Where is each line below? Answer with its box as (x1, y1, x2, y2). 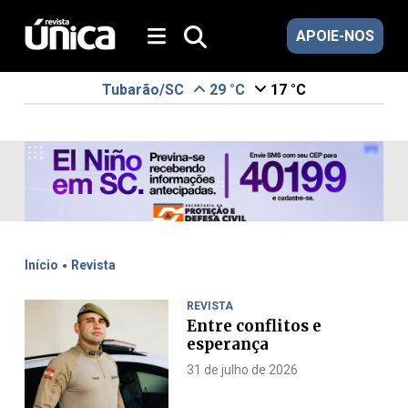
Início (24, 258, 58, 272)
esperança (186, 334, 269, 354)
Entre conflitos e (186, 316, 321, 336)
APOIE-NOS (296, 27, 375, 45)
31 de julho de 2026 (186, 362, 298, 377)
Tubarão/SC (101, 81, 184, 98)
